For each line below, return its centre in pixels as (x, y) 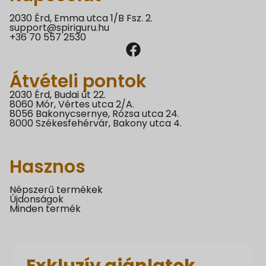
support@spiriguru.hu (59, 27)
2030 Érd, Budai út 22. (58, 94)
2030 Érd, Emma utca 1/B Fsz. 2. (81, 18)
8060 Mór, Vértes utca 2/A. (72, 104)
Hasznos (47, 167)
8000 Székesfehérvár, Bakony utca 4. (96, 123)
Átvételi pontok (78, 81)
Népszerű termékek (56, 189)
